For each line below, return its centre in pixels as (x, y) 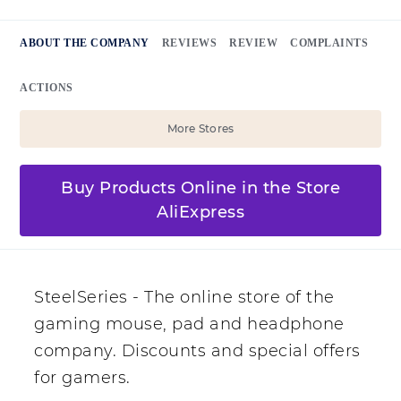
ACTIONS (47, 88)
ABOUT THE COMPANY (85, 43)
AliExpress (200, 213)
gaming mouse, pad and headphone (189, 324)
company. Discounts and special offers (197, 351)
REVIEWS (189, 43)
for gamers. (82, 378)
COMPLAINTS (329, 43)
